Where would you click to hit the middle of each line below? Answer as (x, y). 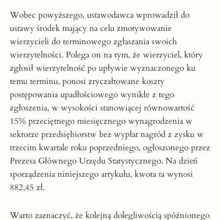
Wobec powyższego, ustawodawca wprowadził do (100, 15)
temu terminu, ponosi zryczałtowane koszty (87, 81)
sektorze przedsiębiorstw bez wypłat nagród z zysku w (107, 134)
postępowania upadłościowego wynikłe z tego (92, 94)
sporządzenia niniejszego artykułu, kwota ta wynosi (101, 174)
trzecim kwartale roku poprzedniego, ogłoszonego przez (110, 147)
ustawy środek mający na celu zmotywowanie (91, 28)
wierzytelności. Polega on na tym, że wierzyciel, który (106, 55)
